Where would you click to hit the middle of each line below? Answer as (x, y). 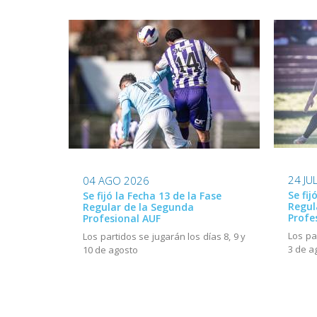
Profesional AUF (122, 219)
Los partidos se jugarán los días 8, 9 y (164, 237)
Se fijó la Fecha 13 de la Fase (152, 196)
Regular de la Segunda (138, 207)
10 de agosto (110, 250)
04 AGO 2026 (116, 181)
